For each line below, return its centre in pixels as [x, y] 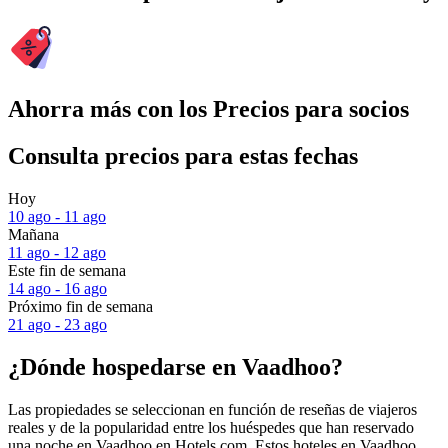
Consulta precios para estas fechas [183, 156]
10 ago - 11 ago [57, 217]
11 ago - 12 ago [57, 253]
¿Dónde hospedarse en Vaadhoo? [175, 366]
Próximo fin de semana [80, 307]
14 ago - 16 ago [57, 289]
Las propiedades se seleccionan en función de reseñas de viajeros [212, 409]
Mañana [33, 235]
